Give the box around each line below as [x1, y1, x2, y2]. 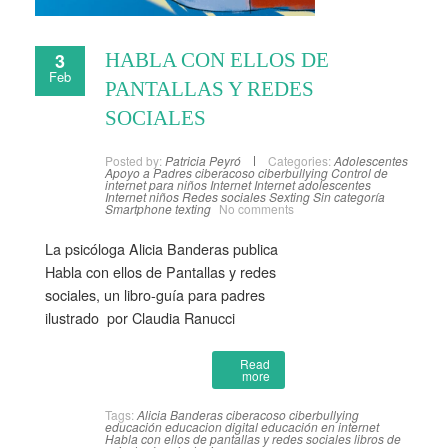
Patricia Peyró [165, 152, 241, 170]
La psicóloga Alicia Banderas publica [45, 238, 278, 260]
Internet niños [105, 188, 179, 206]
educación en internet [261, 418, 379, 436]
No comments [219, 200, 294, 218]
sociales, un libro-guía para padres [45, 284, 265, 306]
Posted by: [105, 152, 165, 170]
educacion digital [165, 418, 258, 436]
